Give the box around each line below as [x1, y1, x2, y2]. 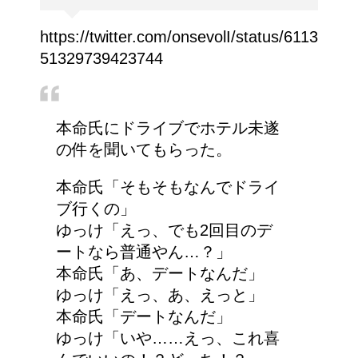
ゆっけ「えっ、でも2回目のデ [56, 221, 272, 239]
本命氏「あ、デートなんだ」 [56, 264, 264, 282]
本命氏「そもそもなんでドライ [56, 177, 280, 196]
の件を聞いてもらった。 [56, 140, 232, 158]
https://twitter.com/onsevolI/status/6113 [40, 27, 318, 46]
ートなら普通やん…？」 [56, 242, 232, 261]
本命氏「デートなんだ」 [56, 307, 232, 325]
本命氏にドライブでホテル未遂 [56, 118, 280, 137]
